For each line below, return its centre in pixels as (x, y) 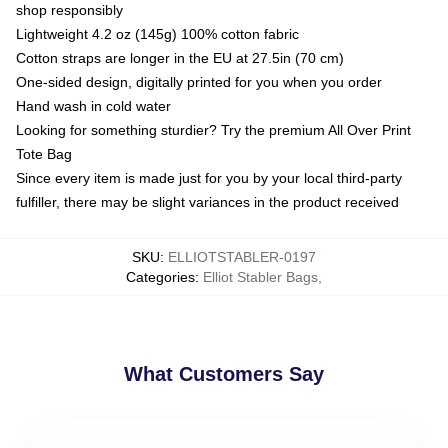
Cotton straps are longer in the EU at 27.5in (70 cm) (180, 57)
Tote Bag (44, 153)
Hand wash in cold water (93, 105)
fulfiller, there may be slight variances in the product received (207, 201)
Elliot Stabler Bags (260, 276)
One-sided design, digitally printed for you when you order (199, 81)
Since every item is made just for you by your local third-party (209, 177)
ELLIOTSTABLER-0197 (242, 256)
